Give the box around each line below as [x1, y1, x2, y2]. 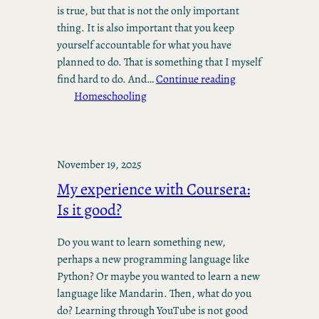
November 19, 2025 [57, 157, 142, 172]
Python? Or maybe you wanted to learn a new [57, 268, 260, 283]
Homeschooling [74, 88, 147, 104]
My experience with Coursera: [57, 178, 250, 201]
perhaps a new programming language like [57, 251, 249, 266]
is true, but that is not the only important [57, 3, 239, 19]
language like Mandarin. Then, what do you [57, 285, 251, 300]
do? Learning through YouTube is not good [57, 302, 248, 318]
